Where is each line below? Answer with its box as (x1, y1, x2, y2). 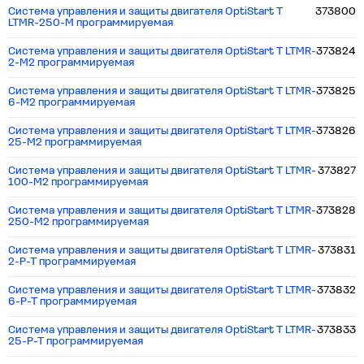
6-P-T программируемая (8, 296, 136, 308)
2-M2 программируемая (8, 57, 134, 69)
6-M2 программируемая (8, 97, 135, 109)
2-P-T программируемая (8, 256, 136, 268)
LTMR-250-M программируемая (8, 17, 173, 29)
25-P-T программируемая (8, 336, 143, 348)
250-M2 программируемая (8, 216, 149, 228)
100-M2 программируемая (8, 176, 148, 188)
